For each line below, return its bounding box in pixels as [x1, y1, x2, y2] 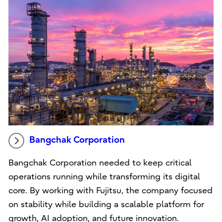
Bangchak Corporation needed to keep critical [8, 158, 192, 167]
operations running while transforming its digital [8, 171, 200, 181]
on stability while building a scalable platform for [8, 199, 204, 209]
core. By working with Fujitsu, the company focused [8, 185, 213, 195]
